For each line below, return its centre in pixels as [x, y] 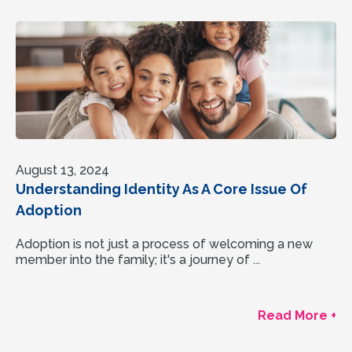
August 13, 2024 [62, 170]
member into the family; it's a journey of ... [138, 259]
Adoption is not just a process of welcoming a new [164, 244]
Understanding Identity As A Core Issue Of [161, 189]
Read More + [297, 315]
